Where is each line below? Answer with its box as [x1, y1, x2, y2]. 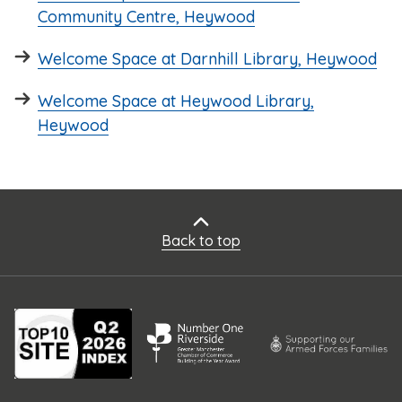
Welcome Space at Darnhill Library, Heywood [38, 48, 377, 70]
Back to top [162, 232, 240, 250]
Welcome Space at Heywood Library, [38, 91, 314, 112]
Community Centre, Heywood [38, 6, 255, 28]
